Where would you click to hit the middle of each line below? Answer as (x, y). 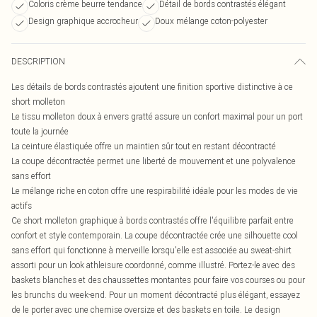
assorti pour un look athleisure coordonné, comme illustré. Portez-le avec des (153, 265)
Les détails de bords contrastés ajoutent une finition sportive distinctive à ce (152, 87)
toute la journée (40, 131)
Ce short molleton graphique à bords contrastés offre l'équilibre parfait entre (152, 220)
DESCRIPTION (38, 61)
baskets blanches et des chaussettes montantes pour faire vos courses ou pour (158, 280)
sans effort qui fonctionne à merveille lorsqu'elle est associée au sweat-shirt (151, 250)
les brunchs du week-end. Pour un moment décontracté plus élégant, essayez (156, 295)
